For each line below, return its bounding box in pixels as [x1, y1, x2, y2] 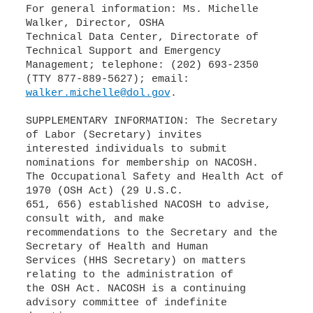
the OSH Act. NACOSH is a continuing [25, 283, 246, 295]
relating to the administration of [25, 269, 233, 281]
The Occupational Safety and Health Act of [25, 171, 284, 183]
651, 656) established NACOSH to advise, [25, 199, 271, 211]
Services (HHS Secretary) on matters [25, 255, 246, 267]
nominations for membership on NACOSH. [25, 157, 259, 169]
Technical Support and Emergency [25, 45, 221, 57]
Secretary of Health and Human [25, 241, 208, 253]
